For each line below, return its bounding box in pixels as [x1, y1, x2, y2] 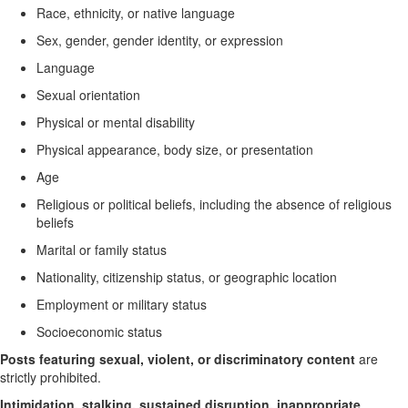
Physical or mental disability [36, 113, 195, 131]
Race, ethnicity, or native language [36, 4, 235, 22]
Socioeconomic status [36, 322, 162, 341]
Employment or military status [36, 295, 207, 313]
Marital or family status [36, 240, 167, 259]
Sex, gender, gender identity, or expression [36, 31, 283, 49]
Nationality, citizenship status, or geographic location [36, 268, 337, 286]
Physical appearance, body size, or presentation [36, 140, 313, 158]
